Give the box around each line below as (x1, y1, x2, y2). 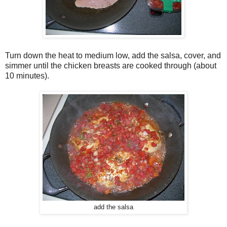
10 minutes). (5, 71, 51, 80)
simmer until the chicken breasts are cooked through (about (5, 61, 216, 70)
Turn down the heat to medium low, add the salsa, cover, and (5, 51, 221, 60)
